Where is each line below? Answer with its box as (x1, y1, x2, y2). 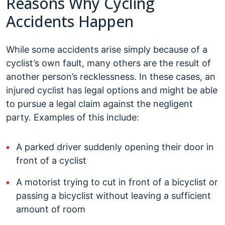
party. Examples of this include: (6, 112, 139, 123)
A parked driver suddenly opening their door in (16, 142, 214, 152)
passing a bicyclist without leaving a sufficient (16, 190, 211, 201)
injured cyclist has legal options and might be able (6, 85, 217, 95)
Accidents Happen (6, 11, 134, 32)
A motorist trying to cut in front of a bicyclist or (16, 177, 218, 187)
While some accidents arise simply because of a (6, 44, 207, 55)
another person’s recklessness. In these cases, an (6, 71, 215, 82)
